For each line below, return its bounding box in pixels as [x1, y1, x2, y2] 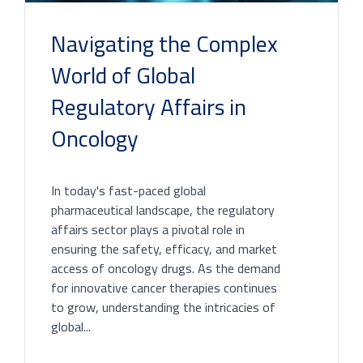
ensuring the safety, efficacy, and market [51, 236, 277, 261]
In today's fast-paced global [51, 177, 206, 203]
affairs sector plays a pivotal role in [51, 216, 245, 241]
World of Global [51, 53, 195, 96]
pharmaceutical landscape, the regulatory [51, 197, 275, 222]
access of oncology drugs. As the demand [51, 255, 280, 280]
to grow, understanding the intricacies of [51, 294, 275, 319]
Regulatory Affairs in [51, 85, 246, 128]
